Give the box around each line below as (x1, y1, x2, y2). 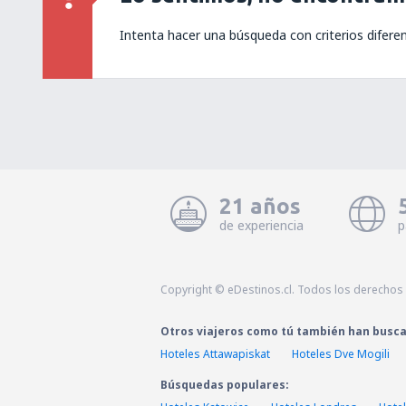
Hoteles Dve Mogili (292, 346, 390, 362)
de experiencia (218, 217, 304, 234)
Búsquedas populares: (160, 377, 289, 392)
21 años (218, 194, 301, 218)
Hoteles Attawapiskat (160, 346, 270, 362)
